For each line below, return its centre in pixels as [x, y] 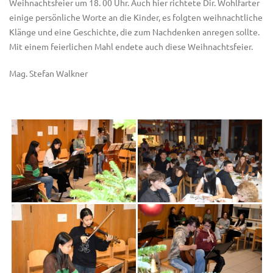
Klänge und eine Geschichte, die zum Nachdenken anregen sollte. [134, 32]
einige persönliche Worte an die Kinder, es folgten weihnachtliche [136, 17]
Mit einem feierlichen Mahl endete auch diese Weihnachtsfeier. [131, 46]
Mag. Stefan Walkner [48, 73]
